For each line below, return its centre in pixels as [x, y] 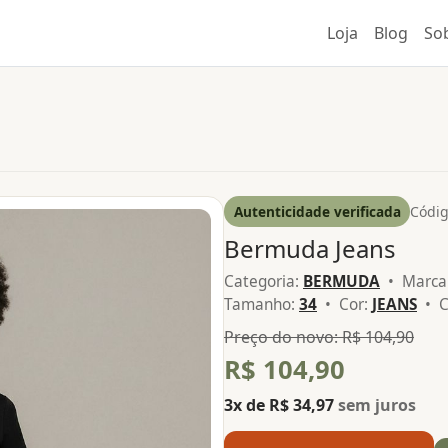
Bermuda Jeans [310, 249]
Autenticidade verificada [317, 211]
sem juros [377, 404]
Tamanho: [261, 304]
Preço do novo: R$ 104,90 [319, 337]
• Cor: [344, 304]
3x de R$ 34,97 [281, 404]
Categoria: [263, 281]
